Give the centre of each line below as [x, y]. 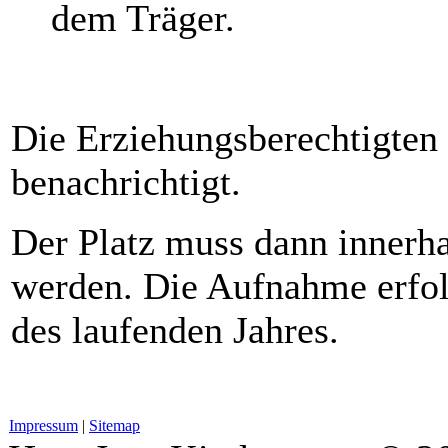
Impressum [43, 425]
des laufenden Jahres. [175, 329]
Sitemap [114, 425]
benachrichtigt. [126, 181]
